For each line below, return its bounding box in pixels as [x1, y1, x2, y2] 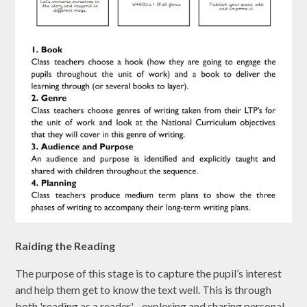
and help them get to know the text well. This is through [15, 283, 272, 297]
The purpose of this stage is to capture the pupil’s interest [15, 267, 282, 280]
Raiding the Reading [15, 239, 116, 253]
